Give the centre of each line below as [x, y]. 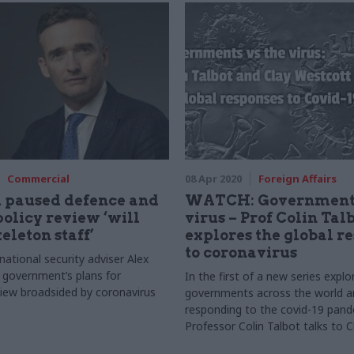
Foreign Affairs [298, 179]
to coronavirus [241, 252]
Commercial [38, 179]
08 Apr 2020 [213, 179]
